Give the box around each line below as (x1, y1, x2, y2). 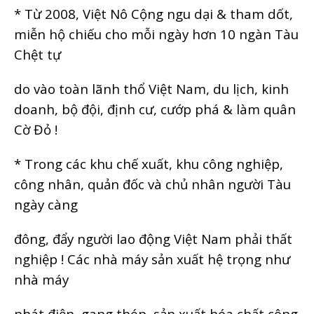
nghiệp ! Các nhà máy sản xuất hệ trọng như (14, 250, 290, 268)
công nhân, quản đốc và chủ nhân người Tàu (14, 175, 291, 193)
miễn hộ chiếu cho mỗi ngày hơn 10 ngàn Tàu (14, 25, 299, 43)
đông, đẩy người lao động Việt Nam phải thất (14, 229, 292, 247)
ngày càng (14, 195, 78, 213)
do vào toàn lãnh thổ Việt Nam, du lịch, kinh (14, 79, 289, 97)
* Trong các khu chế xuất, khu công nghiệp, (14, 154, 283, 172)
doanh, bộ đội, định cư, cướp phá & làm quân (14, 100, 296, 118)
